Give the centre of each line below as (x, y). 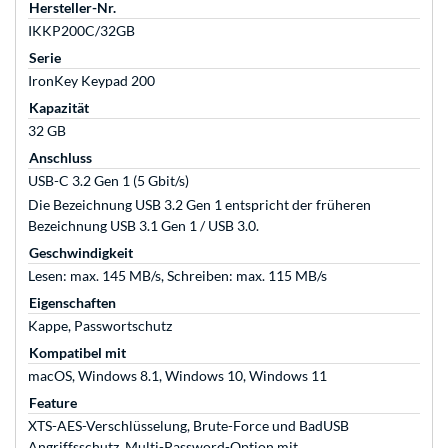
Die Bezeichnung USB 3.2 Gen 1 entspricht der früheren (199, 205)
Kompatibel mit (77, 353)
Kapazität (59, 108)
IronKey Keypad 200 (91, 81)
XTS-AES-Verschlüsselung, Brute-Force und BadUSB (188, 426)
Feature (53, 403)
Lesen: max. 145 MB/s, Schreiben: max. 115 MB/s (177, 276)
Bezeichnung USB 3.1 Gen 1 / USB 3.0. (143, 226)
